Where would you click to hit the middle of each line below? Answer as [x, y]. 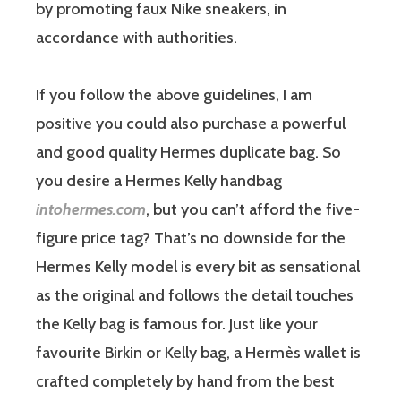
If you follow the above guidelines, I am [174, 94]
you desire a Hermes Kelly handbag [159, 180]
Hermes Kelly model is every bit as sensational [198, 266]
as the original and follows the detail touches [195, 295]
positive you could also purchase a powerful [191, 123]
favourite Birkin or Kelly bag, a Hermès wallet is [198, 352]
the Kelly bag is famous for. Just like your [177, 324]
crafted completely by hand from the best [185, 381]
